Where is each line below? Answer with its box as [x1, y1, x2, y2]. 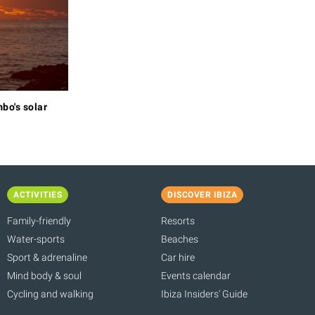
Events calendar [161, 269, 231, 281]
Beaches [161, 233, 198, 245]
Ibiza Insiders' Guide [161, 288, 247, 300]
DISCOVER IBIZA [167, 189, 237, 200]
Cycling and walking [7, 288, 94, 300]
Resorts [161, 214, 195, 226]
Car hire [161, 251, 195, 263]
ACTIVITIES [13, 189, 62, 200]
